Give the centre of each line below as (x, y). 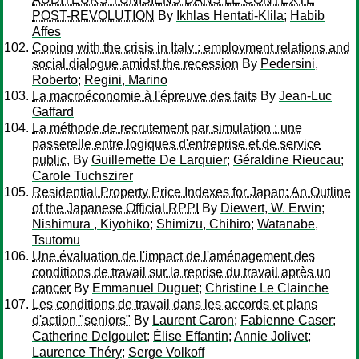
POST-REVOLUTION (93, 16)
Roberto (55, 80)
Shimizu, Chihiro (204, 224)
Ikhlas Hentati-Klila (230, 16)
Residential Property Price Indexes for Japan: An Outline (192, 192)
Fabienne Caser (286, 320)
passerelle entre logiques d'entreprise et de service (176, 144)
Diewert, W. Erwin (271, 208)
